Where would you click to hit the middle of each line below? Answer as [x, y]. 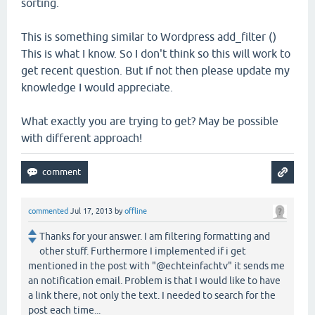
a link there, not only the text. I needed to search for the [152, 295]
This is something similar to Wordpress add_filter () [149, 37]
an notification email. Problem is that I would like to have [154, 280]
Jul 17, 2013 [91, 211]
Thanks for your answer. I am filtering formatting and [155, 236]
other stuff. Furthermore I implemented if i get [143, 251]
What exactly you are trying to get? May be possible [150, 121]
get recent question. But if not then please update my [155, 71]
